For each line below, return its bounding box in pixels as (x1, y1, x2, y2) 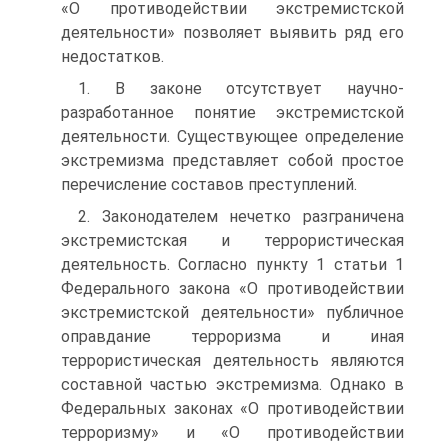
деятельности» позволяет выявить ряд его (61, 23, 404, 42)
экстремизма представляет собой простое (61, 151, 404, 170)
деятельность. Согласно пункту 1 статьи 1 (61, 255, 404, 274)
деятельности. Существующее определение (61, 127, 404, 146)
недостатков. (61, 47, 164, 66)
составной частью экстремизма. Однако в (61, 375, 404, 394)
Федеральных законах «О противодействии (61, 399, 404, 418)
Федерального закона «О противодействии (61, 279, 404, 298)
